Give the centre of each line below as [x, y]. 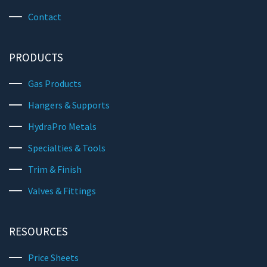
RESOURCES [38, 232]
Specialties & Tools [67, 148]
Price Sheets [53, 258]
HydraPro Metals [62, 127]
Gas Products [55, 84]
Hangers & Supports [69, 105]
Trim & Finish [55, 170]
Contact [45, 17]
